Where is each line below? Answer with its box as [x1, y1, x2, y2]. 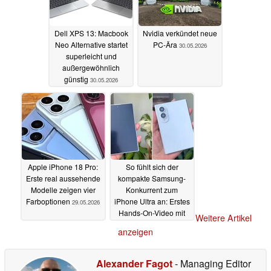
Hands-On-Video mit [119, 207, 185, 218]
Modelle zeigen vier [30, 184, 96, 195]
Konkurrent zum [126, 184, 178, 195]
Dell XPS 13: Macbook [54, 28, 128, 39]
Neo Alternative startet [54, 39, 128, 50]
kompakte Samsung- [118, 173, 186, 184]
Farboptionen [26, 196, 72, 207]
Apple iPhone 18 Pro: [28, 162, 98, 172]
